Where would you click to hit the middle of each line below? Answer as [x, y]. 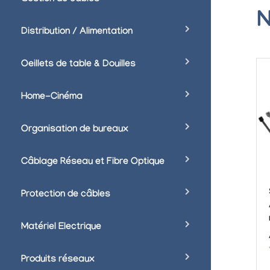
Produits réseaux [58, 260]
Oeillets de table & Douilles [78, 65]
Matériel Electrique [61, 228]
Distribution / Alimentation [77, 33]
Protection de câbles [66, 195]
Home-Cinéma [52, 98]
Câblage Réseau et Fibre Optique [93, 163]
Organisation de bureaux [75, 130]
